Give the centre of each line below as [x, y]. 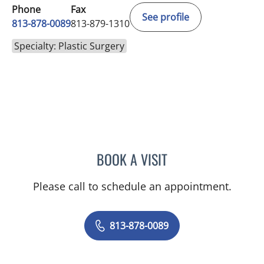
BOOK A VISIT [132, 159]
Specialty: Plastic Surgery [69, 46]
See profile [166, 17]
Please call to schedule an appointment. [132, 187]
